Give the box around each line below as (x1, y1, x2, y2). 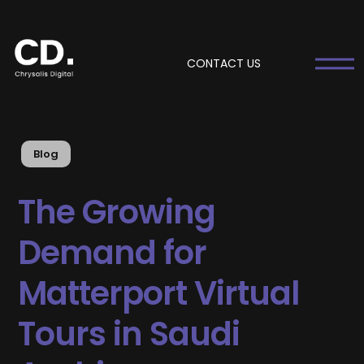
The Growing (18, 189, 216, 236)
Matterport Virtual (18, 271, 300, 317)
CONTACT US (187, 55, 262, 71)
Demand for (18, 230, 207, 276)
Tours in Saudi (18, 311, 240, 357)
